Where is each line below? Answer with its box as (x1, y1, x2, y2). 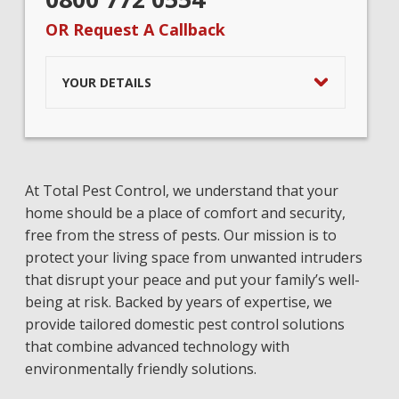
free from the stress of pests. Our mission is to (24, 225, 337, 245)
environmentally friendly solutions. (24, 359, 256, 379)
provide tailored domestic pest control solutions (24, 314, 345, 334)
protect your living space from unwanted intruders (24, 248, 362, 267)
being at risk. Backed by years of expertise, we (24, 292, 332, 312)
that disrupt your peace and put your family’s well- (24, 270, 360, 289)
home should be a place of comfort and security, (24, 203, 346, 223)
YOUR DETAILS (62, 73, 151, 91)
